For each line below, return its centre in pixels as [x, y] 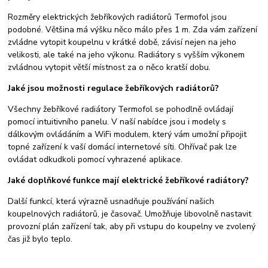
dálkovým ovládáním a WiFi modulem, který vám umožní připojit [127, 135]
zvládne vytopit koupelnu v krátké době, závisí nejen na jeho [122, 42]
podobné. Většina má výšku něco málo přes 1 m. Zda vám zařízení [133, 30]
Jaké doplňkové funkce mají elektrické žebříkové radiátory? [129, 181]
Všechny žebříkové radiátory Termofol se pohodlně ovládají [121, 109]
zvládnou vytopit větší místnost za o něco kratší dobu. [109, 68]
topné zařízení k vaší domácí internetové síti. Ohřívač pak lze [123, 147]
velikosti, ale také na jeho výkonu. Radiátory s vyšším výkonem [127, 55]
